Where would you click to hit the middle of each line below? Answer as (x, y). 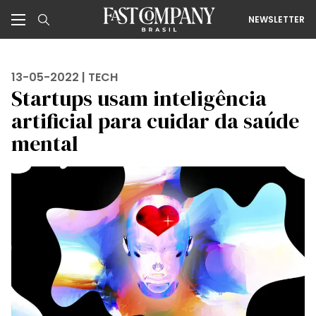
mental (45, 144)
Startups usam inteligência (139, 98)
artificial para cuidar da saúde (155, 121)
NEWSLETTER (276, 19)
